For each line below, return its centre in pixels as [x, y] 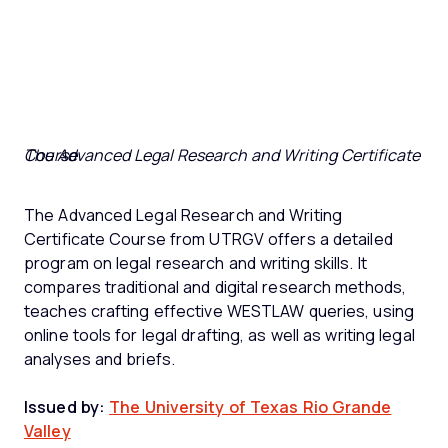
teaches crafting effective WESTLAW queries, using [219, 311]
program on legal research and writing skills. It [195, 263]
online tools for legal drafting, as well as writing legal [219, 335]
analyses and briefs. [102, 359]
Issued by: [64, 407]
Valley [47, 431]
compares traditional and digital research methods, [215, 287]
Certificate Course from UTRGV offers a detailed [208, 239]
